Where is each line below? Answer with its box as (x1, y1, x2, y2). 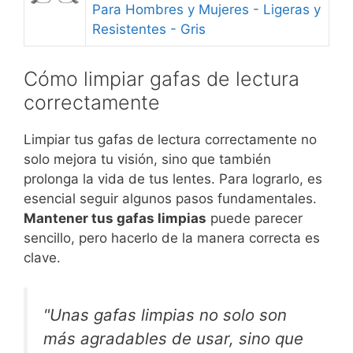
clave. (24, 249, 61, 266)
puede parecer (206, 210, 303, 226)
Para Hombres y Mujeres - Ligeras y (92, 2, 321, 17)
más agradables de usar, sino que (43, 329, 303, 348)
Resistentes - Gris (92, 21, 206, 37)
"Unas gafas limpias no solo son (43, 305, 287, 325)
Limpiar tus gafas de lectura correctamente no (24, 131, 317, 147)
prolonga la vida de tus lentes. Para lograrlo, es (24, 170, 322, 187)
